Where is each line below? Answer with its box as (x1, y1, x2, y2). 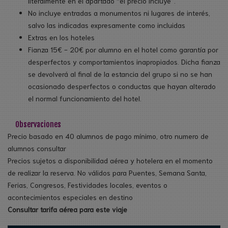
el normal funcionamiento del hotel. (28, 93, 141, 103)
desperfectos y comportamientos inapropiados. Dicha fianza (28, 56, 220, 66)
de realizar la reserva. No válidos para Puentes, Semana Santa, (8, 167, 207, 177)
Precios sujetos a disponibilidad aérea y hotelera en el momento (8, 155, 213, 165)
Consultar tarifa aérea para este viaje (8, 204, 127, 214)
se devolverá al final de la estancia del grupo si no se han (28, 69, 212, 78)
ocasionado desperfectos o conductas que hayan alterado (28, 81, 216, 91)
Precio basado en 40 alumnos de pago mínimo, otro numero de (8, 131, 209, 140)
